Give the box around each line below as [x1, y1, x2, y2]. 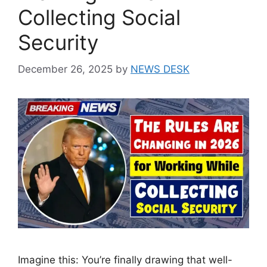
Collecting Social [18, 5, 181, 30]
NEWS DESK [131, 63, 190, 75]
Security [18, 30, 98, 55]
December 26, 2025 [18, 63, 113, 75]
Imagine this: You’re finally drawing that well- [18, 253, 232, 266]
